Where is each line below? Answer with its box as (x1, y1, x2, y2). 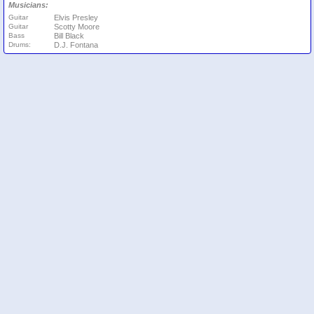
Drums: (8, 41, 31, 48)
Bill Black (54, 32, 84, 40)
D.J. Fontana (54, 41, 98, 49)
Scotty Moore (54, 22, 100, 31)
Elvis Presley (54, 13, 98, 22)
